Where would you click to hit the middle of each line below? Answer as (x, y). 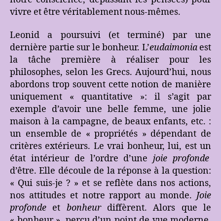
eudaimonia (173, 48)
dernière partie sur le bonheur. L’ (80, 48)
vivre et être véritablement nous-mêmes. (95, 12)
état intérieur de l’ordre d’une (82, 159)
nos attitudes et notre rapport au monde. (103, 196)
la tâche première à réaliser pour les (110, 60)
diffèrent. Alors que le (159, 208)
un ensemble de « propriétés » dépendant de (110, 134)
